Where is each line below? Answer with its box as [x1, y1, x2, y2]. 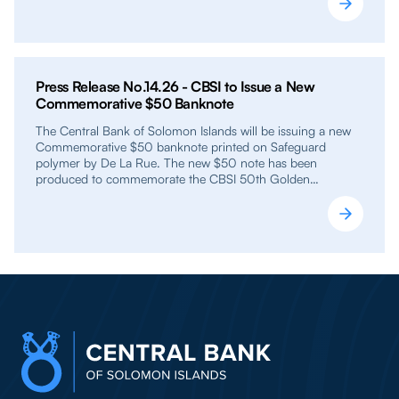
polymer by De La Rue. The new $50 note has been [36, 154, 317, 170]
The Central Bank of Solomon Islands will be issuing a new [36, 122, 351, 138]
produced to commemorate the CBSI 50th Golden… [36, 170, 319, 186]
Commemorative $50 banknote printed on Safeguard [36, 138, 326, 154]
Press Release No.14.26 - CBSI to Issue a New [36, 77, 315, 95]
